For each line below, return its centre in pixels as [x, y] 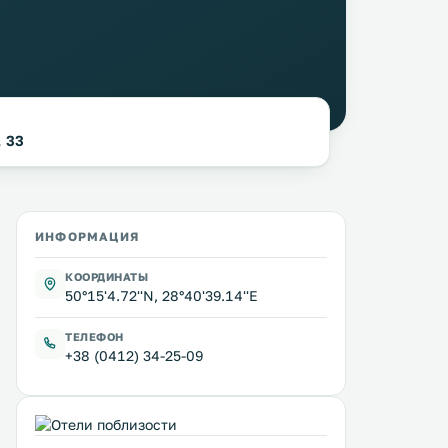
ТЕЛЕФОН [94, 336]
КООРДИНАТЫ [107, 276]
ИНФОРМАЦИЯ [87, 236]
